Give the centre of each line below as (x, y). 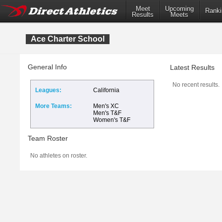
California (106, 90)
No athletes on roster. (59, 156)
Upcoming (179, 9)
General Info (47, 67)
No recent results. (196, 85)
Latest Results (192, 67)
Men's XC (106, 106)
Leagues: (48, 90)
